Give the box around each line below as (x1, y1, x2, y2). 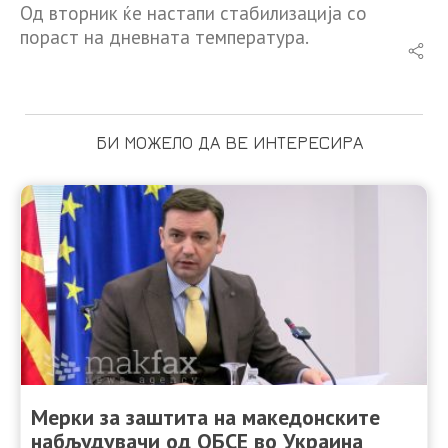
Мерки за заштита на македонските (31, 402, 380, 431)
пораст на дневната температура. (20, 24, 309, 49)
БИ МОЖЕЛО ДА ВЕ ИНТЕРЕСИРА (95, 131, 363, 153)
